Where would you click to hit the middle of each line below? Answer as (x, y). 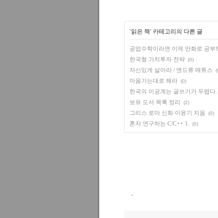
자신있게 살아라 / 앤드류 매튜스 (171, 70)
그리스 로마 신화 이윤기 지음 (167, 113)
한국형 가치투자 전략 (157, 59)
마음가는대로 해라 (154, 81)
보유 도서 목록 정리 (155, 102)
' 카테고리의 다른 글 (176, 32)
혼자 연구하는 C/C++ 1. (159, 124)
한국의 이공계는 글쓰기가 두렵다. (173, 91)
